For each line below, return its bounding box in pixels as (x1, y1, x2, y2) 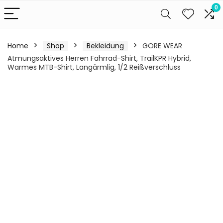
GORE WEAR (142, 41, 182, 51)
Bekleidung (87, 41, 124, 51)
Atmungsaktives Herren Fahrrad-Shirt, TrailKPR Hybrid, (7, 53, 191, 63)
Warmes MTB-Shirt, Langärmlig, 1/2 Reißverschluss (7, 62, 181, 72)
